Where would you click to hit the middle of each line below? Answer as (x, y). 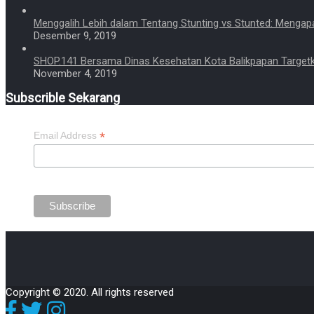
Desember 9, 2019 (75, 35)
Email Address (66, 135)
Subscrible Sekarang (63, 97)
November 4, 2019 (75, 73)
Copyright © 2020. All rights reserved (90, 292)
